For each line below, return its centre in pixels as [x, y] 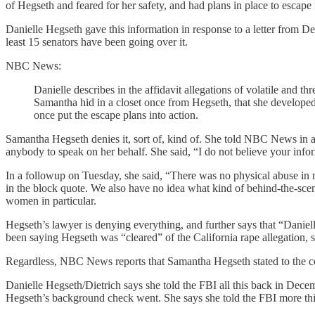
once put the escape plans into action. [116, 115]
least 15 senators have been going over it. [97, 41]
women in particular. [51, 200]
